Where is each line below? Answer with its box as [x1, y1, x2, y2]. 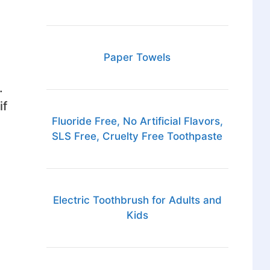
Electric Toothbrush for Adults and [52, 194, 222, 207]
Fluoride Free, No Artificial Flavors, [51, 115, 223, 128]
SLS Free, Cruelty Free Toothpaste [52, 130, 223, 143]
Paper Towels [104, 51, 171, 64]
